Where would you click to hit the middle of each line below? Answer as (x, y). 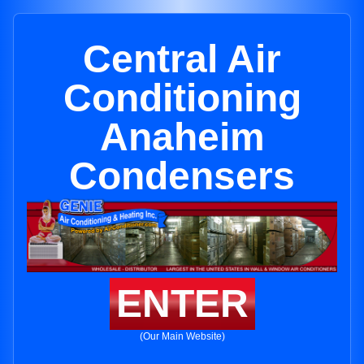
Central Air (182, 59)
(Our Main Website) (182, 337)
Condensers (182, 176)
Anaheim (182, 137)
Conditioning (182, 98)
